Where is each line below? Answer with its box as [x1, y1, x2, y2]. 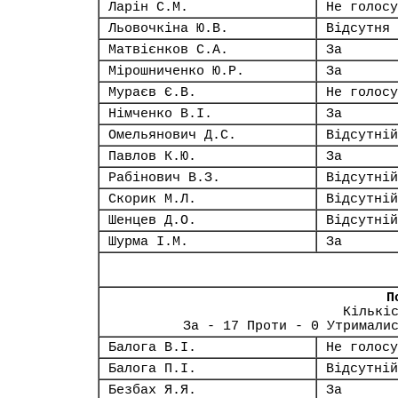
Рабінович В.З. [108, 171, 220, 185]
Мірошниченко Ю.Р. [108, 64, 244, 78]
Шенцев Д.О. [108, 213, 196, 227]
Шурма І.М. [108, 235, 188, 249]
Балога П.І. [108, 362, 196, 376]
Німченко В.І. [108, 107, 212, 121]
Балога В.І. [108, 340, 196, 354]
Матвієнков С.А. [108, 43, 228, 57]
